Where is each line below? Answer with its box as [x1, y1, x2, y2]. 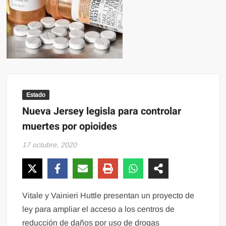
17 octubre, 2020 [22, 141, 77, 149]
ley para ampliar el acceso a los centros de [22, 205, 175, 214]
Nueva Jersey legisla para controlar [22, 104, 182, 119]
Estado [26, 91, 46, 99]
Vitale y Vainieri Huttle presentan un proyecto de [22, 191, 195, 200]
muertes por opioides [22, 119, 118, 134]
